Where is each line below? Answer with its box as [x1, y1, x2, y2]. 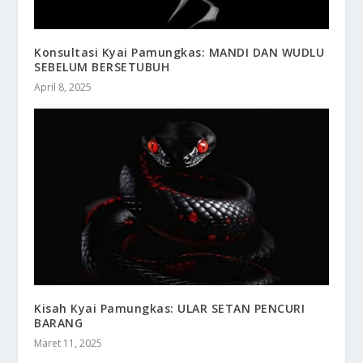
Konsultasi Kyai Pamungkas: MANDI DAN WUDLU [34, 44, 325, 60]
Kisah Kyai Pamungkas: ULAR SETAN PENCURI [34, 300, 305, 316]
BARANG [34, 314, 83, 331]
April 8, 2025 [34, 79, 92, 94]
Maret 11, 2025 [34, 335, 103, 350]
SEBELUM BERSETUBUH [34, 58, 170, 75]
